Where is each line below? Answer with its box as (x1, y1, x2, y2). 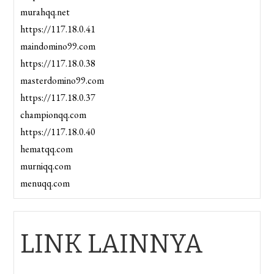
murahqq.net (20, 6, 70, 19)
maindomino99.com (20, 40, 96, 53)
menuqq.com (20, 177, 70, 190)
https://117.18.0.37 (20, 91, 96, 105)
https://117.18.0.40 (20, 125, 96, 139)
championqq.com (20, 108, 87, 122)
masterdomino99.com (20, 74, 105, 87)
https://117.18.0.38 (20, 57, 96, 70)
